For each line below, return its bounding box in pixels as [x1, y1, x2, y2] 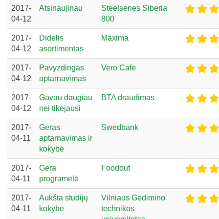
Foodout [101, 163, 130, 172]
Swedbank [101, 123, 138, 131]
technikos [101, 204, 134, 213]
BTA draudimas [101, 93, 154, 102]
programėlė [39, 174, 79, 183]
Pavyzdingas [39, 63, 84, 72]
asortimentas [39, 44, 84, 53]
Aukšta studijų [39, 193, 88, 202]
